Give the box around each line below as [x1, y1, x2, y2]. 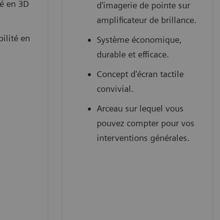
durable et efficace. [97, 49, 169, 59]
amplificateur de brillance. [97, 14, 196, 25]
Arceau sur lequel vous [97, 103, 184, 113]
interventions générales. [97, 132, 190, 143]
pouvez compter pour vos [97, 117, 194, 128]
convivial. [97, 83, 134, 94]
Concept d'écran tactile [97, 68, 184, 79]
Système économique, [97, 34, 182, 45]
